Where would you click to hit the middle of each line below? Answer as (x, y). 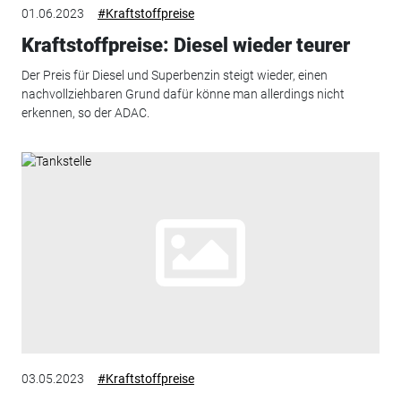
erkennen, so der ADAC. (85, 113)
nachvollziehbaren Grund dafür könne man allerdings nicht (183, 94)
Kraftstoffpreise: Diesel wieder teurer (185, 45)
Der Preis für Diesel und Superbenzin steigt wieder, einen (174, 76)
